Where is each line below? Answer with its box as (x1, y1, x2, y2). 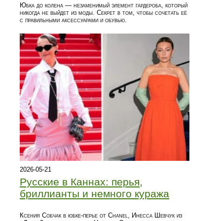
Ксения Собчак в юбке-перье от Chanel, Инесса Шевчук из (20, 211, 182, 219)
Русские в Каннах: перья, (20, 176, 143, 187)
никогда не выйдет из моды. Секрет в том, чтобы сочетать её (20, 8, 187, 16)
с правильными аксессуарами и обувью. (20, 16, 127, 24)
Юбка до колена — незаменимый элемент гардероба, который (20, 1, 187, 9)
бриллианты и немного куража (20, 187, 169, 199)
